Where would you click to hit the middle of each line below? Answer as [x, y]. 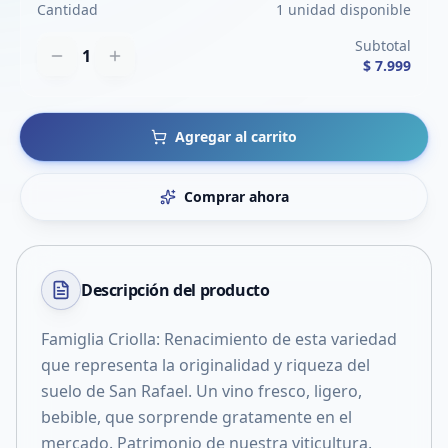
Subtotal [383, 45]
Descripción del [140, 290]
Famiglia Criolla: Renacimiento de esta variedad [219, 339]
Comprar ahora [236, 196]
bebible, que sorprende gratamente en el [196, 417]
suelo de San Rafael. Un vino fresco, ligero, [201, 391]
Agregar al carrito [236, 136]
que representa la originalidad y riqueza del [205, 365]
